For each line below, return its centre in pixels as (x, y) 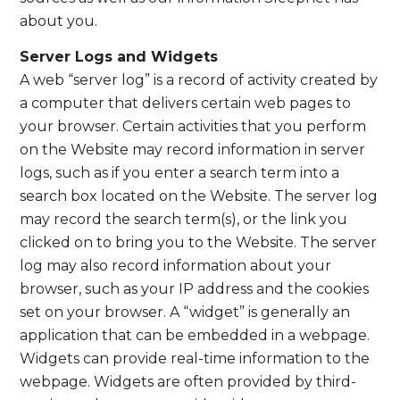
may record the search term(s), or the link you (184, 219)
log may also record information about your (176, 265)
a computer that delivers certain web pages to (186, 103)
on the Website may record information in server (193, 149)
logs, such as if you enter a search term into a (180, 172)
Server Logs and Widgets (119, 56)
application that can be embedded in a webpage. (195, 335)
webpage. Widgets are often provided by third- (188, 381)
